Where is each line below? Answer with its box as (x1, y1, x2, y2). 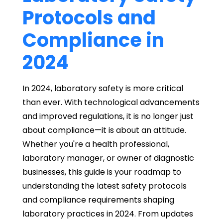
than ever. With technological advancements (22, 97, 200, 109)
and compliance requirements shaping (22, 194, 174, 206)
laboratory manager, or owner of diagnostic (22, 152, 194, 164)
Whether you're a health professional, (22, 138, 169, 150)
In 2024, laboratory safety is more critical (22, 83, 183, 95)
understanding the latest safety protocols (22, 180, 187, 192)
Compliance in (22, 27, 164, 54)
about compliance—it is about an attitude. (22, 124, 186, 136)
